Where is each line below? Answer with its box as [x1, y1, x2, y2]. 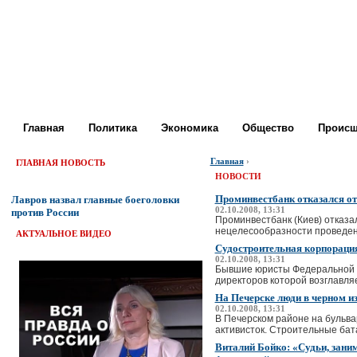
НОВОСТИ [214, 172, 261, 181]
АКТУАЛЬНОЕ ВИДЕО [15, 229, 112, 238]
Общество [241, 122, 294, 134]
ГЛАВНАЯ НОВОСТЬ [15, 159, 105, 167]
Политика [88, 122, 137, 134]
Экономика [160, 122, 218, 134]
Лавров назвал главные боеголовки [10, 194, 179, 206]
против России [10, 206, 79, 218]
